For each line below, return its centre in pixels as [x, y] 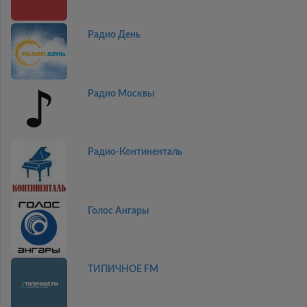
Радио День [114, 35]
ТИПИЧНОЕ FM [123, 269]
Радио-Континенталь [135, 152]
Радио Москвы [121, 94]
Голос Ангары [118, 211]
